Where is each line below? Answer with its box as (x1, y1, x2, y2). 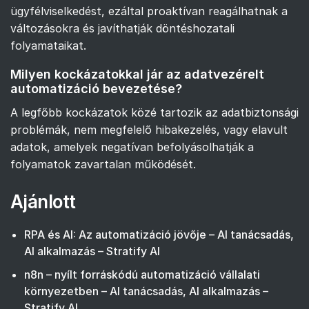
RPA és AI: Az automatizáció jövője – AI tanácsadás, (24, 228, 294, 242)
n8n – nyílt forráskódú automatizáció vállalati (24, 268, 260, 282)
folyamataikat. (10, 38, 86, 52)
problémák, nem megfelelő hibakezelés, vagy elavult (10, 123, 288, 137)
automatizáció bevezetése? (10, 81, 182, 96)
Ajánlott (10, 191, 76, 213)
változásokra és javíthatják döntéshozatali (10, 21, 235, 35)
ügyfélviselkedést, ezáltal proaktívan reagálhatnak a (10, 3, 288, 18)
